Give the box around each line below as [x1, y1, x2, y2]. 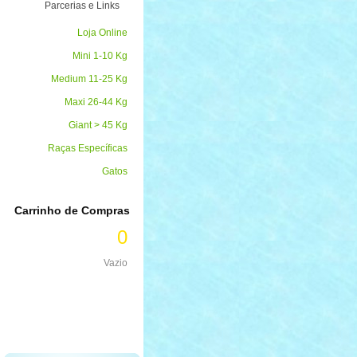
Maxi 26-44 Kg [65, 96, 127, 108]
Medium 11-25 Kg [51, 73, 127, 84]
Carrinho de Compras [14, 204, 130, 217]
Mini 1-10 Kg [73, 50, 127, 61]
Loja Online [77, 27, 127, 38]
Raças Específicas [48, 143, 127, 154]
